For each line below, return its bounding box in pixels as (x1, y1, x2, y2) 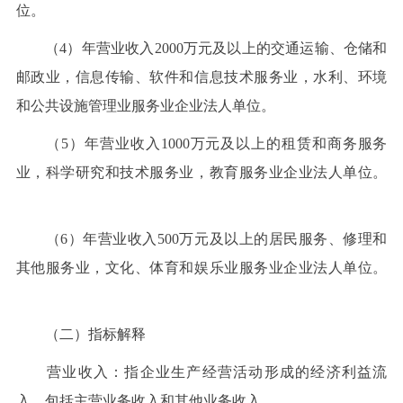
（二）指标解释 (15, 326, 146, 342)
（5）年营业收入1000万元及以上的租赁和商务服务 (15, 135, 388, 151)
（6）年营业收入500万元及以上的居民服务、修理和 (15, 230, 388, 246)
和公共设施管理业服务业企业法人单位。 (15, 97, 308, 113)
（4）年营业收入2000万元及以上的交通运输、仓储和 (15, 40, 388, 56)
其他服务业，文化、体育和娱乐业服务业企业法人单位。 (15, 259, 388, 275)
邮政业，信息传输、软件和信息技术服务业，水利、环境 (15, 68, 388, 85)
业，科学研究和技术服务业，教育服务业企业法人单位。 (15, 164, 388, 180)
